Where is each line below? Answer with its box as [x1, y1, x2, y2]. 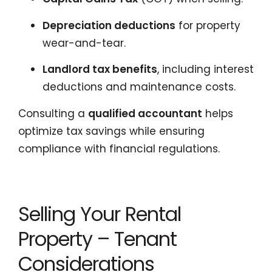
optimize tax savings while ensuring [18, 123, 205, 138]
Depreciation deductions [42, 18, 175, 33]
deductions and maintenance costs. [42, 80, 236, 94]
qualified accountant [88, 106, 202, 121]
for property [175, 18, 240, 33]
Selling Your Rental [18, 200, 181, 228]
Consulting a [18, 106, 88, 121]
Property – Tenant [18, 225, 177, 253]
